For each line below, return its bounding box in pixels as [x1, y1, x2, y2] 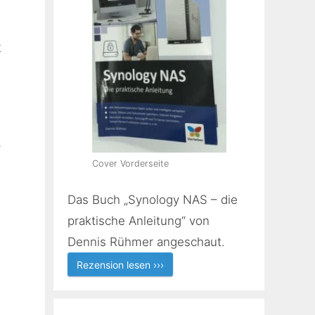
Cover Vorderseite [91, 157, 169, 169]
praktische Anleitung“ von [67, 214, 210, 228]
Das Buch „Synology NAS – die [67, 193, 238, 207]
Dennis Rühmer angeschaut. [67, 235, 225, 249]
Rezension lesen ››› [77, 259, 164, 271]
